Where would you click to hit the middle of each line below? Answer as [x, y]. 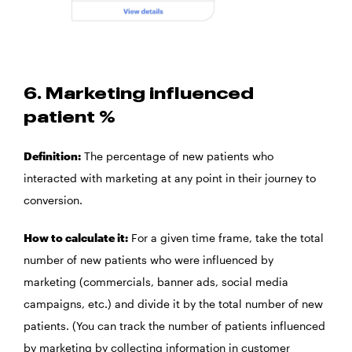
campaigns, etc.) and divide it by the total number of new [173, 304]
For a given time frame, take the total [226, 238]
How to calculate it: [76, 238]
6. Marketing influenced [139, 95]
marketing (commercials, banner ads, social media [156, 282]
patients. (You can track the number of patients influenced [174, 326]
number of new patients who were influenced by [148, 260]
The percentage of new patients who [177, 156]
